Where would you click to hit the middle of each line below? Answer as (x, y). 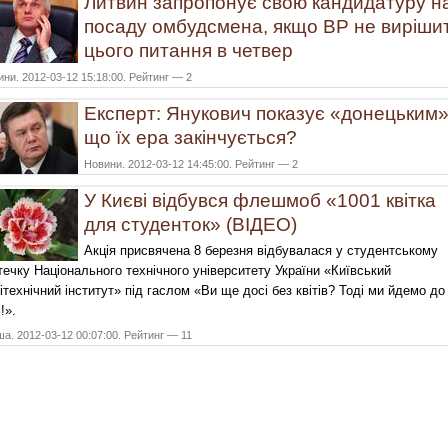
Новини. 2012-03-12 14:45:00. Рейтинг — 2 (191, 164)
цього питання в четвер (188, 51)
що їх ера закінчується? (190, 138)
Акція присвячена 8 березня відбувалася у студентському (261, 251)
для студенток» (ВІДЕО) (190, 225)
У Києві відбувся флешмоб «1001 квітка (260, 201)
